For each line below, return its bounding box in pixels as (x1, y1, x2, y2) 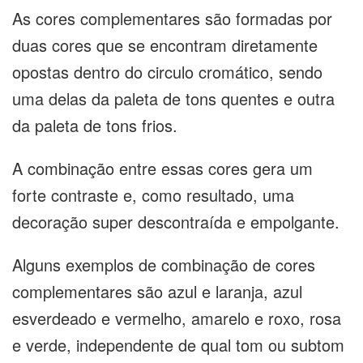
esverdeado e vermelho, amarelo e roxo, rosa (12, 305, 341, 330)
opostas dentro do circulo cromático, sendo (12, 59, 322, 83)
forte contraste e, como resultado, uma (12, 182, 294, 207)
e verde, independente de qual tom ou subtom (12, 332, 344, 357)
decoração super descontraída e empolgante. (12, 209, 344, 233)
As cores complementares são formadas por (12, 6, 332, 30)
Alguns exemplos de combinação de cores (12, 252, 315, 276)
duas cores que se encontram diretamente (12, 32, 318, 57)
